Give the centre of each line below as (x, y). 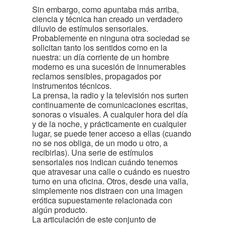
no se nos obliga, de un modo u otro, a (100, 143)
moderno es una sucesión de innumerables (109, 67)
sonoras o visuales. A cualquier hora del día (110, 114)
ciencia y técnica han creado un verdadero (107, 19)
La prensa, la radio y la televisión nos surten (110, 95)
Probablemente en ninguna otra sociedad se (111, 38)
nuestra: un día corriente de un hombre (101, 57)
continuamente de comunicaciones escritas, (110, 105)
